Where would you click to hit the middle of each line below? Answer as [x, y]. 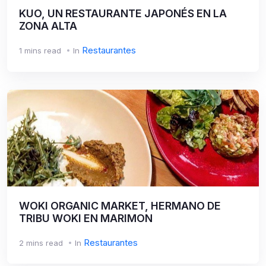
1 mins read [40, 50]
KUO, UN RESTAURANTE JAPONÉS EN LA [123, 13]
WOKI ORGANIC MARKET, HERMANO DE [120, 205]
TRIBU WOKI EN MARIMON [86, 218]
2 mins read [41, 243]
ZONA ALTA [48, 26]
